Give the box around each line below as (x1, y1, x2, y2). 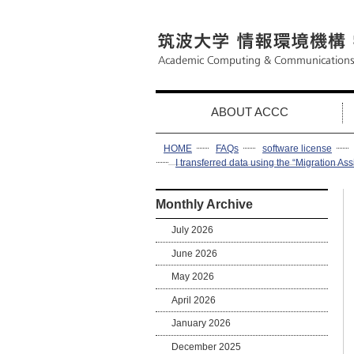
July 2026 (171, 224, 214, 235)
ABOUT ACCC (211, 105, 288, 119)
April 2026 (171, 294, 217, 306)
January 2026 (171, 318, 232, 330)
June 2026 (171, 247, 218, 259)
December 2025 (171, 341, 242, 352)
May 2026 (171, 271, 215, 283)
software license (262, 143, 332, 154)
